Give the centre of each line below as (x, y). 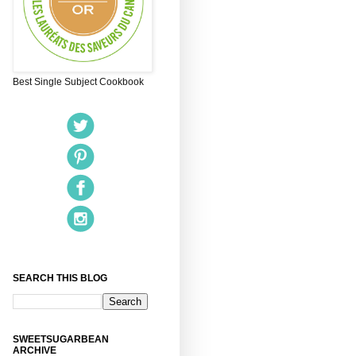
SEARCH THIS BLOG (60, 278)
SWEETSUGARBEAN (61, 339)
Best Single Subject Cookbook (78, 81)
